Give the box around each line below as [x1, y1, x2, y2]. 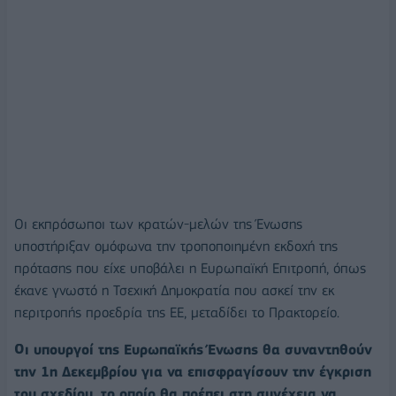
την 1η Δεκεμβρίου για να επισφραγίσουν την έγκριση [14, 362, 371, 380]
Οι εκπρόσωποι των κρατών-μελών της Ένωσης [14, 215, 302, 232]
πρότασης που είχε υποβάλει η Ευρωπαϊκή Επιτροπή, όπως [14, 259, 366, 277]
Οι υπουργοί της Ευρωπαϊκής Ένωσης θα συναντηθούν [14, 340, 372, 358]
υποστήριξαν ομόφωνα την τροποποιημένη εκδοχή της [14, 237, 338, 255]
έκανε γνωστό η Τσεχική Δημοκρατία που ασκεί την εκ [14, 281, 334, 299]
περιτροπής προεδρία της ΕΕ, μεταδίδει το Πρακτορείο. [14, 303, 339, 321]
